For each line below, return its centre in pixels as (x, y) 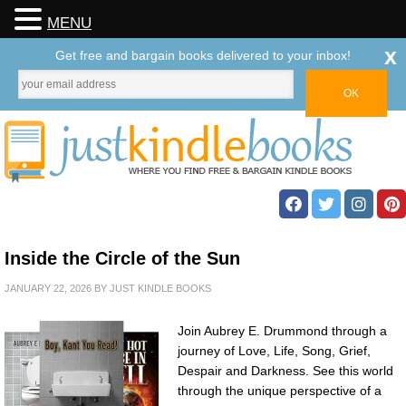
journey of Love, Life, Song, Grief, (274, 351)
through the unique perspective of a (280, 391)
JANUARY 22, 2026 (48, 288)
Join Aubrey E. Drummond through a (282, 331)
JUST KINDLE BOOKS (160, 288)
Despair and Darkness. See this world (285, 371)
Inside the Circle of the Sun (122, 258)
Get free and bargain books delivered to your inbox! (203, 55)
